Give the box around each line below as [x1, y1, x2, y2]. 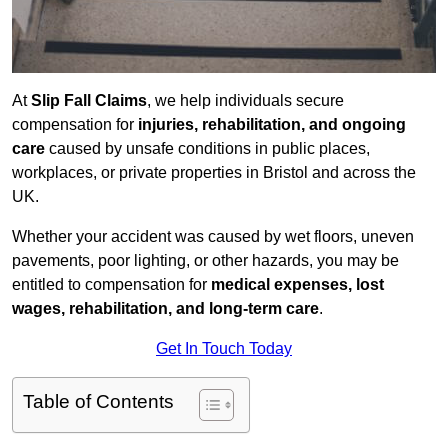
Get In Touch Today [156, 340, 292, 358]
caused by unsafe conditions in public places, [45, 140, 370, 158]
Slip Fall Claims [31, 92, 147, 110]
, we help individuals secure [147, 92, 344, 110]
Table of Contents [23, 391, 174, 413]
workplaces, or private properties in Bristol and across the [12, 164, 416, 182]
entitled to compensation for [12, 276, 211, 294]
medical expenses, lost [211, 276, 384, 294]
